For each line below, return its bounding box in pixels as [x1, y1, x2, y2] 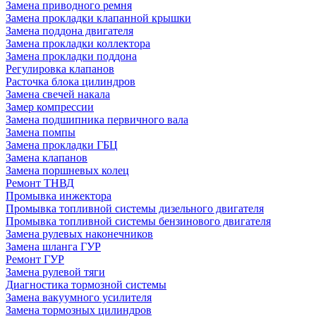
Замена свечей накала [6, 87, 110, 100]
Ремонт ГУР [6, 253, 64, 265]
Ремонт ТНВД [6, 176, 74, 189]
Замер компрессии [6, 100, 94, 113]
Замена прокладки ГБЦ [6, 138, 118, 151]
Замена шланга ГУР [6, 240, 101, 253]
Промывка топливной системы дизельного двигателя [6, 202, 264, 214]
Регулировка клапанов [6, 62, 114, 75]
